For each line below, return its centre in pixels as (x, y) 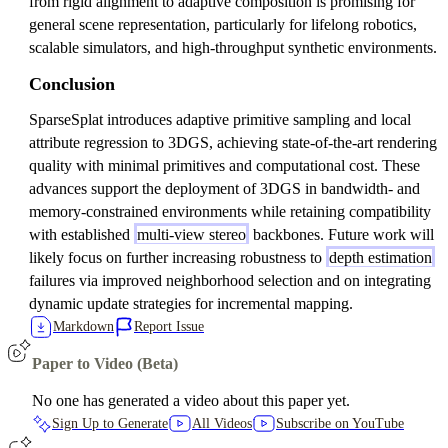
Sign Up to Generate (110, 423)
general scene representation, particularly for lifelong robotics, (223, 24)
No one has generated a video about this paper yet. (191, 400)
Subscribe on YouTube (340, 423)
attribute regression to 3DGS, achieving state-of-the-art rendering (233, 142)
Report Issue (169, 326)
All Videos (222, 423)
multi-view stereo (191, 234)
